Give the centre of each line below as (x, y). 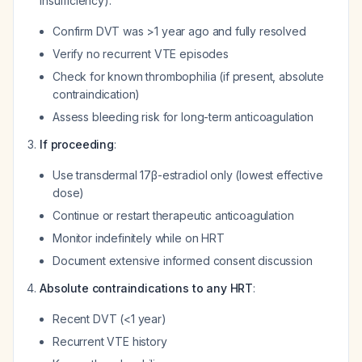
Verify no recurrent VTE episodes (141, 54)
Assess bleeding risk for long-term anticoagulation (183, 117)
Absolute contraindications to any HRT (147, 288)
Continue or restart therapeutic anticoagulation (173, 215)
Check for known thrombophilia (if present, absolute (188, 76)
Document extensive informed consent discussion (183, 261)
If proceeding (77, 144)
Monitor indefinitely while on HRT (139, 238)
